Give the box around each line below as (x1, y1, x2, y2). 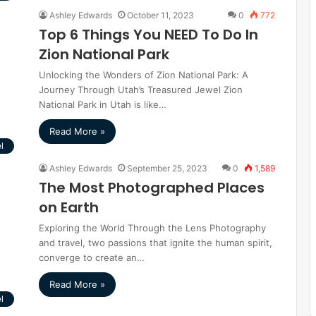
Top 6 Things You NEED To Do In (39, 25, 258, 44)
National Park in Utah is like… (39, 99, 166, 110)
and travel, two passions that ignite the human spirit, (39, 237, 272, 248)
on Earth (39, 197, 99, 217)
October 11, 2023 (127, 10, 194, 20)
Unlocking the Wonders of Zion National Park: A (39, 69, 248, 80)
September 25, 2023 (127, 163, 207, 174)
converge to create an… (39, 252, 145, 263)
